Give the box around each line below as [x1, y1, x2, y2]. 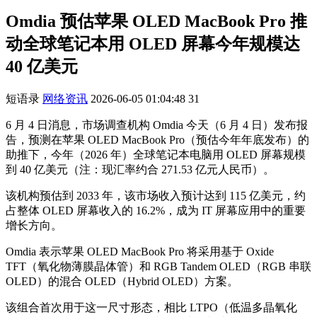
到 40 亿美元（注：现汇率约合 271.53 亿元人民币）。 [6, 163, 275, 175]
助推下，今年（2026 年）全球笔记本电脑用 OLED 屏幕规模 [6, 148, 306, 161]
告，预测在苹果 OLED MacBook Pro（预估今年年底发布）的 [6, 133, 309, 146]
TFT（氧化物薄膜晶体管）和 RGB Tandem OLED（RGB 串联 [6, 260, 311, 272]
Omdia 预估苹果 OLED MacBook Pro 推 [6, 11, 307, 30]
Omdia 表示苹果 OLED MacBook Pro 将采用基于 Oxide [6, 245, 274, 258]
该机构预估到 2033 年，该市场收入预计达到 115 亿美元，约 [6, 189, 306, 202]
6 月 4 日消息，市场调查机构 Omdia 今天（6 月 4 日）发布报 [6, 118, 308, 131]
